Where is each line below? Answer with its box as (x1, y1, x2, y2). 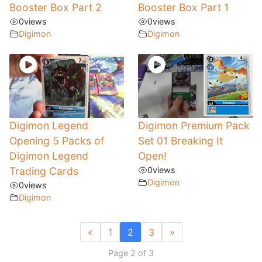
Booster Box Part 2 (9, 1, 102, 14)
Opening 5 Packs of (9, 135, 104, 147)
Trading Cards (9, 165, 78, 178)
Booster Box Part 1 (138, 1, 229, 14)
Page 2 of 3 (108, 247, 154, 258)
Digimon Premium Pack (138, 119, 250, 132)
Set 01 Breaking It (138, 135, 223, 147)
